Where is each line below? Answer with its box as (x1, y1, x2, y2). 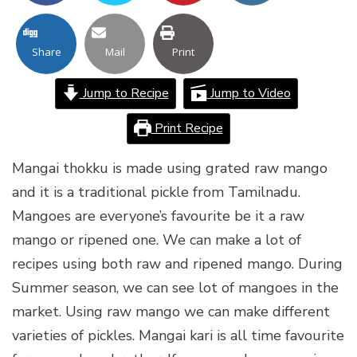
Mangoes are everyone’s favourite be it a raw (12, 206, 304, 226)
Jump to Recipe (79, 84, 169, 102)
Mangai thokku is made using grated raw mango (12, 158, 328, 178)
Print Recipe (151, 119, 223, 137)
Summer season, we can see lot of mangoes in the (12, 277, 339, 297)
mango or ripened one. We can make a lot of (12, 229, 301, 249)
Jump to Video (206, 84, 291, 102)
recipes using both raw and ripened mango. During (12, 253, 343, 273)
